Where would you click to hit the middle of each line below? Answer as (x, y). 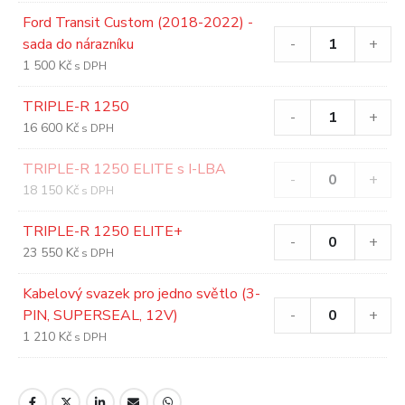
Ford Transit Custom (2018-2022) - (138, 22)
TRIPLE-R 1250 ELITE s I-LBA (124, 169)
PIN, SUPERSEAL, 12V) (100, 315)
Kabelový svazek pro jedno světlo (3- (141, 293)
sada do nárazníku (78, 44)
